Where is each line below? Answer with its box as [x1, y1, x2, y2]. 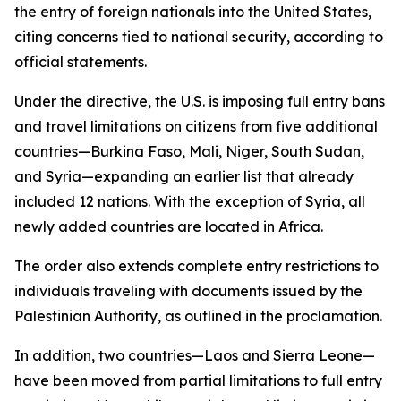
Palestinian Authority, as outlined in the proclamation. [14, 307, 382, 325]
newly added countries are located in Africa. [14, 218, 323, 235]
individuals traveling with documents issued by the [14, 282, 363, 300]
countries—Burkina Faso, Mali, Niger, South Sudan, [14, 142, 364, 160]
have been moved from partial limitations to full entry [14, 371, 382, 389]
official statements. [14, 53, 147, 71]
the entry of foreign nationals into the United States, [14, 3, 371, 21]
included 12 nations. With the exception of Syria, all [14, 192, 365, 210]
